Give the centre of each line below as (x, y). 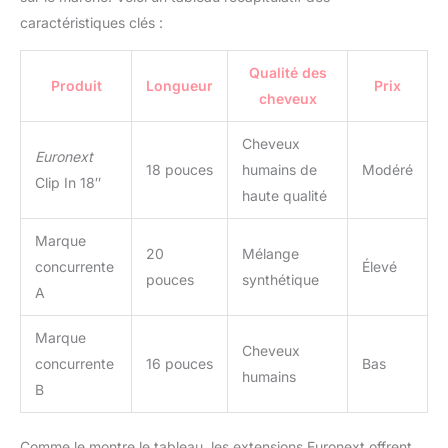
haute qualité (284, 196)
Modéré (387, 170)
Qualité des (287, 73)
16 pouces (179, 364)
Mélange (270, 254)
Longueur (179, 86)
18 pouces (179, 170)
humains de (279, 170)
